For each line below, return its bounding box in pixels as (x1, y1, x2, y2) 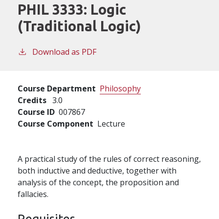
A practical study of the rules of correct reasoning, (18, 153, 201, 164)
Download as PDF (32, 46, 96, 57)
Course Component (18, 118, 93, 129)
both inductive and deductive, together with (18, 165, 176, 176)
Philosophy (100, 83, 141, 94)
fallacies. (18, 188, 48, 199)
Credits (18, 94, 46, 106)
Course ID (18, 106, 55, 117)
